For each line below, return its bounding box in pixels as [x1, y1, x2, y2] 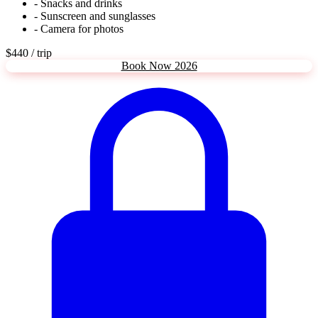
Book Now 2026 [121, 60, 197, 72]
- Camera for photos [34, 23, 124, 35]
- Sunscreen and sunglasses [34, 10, 155, 23]
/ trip [31, 47, 52, 60]
